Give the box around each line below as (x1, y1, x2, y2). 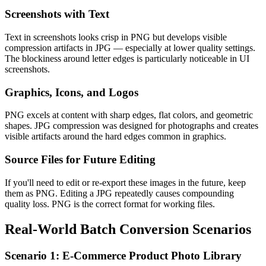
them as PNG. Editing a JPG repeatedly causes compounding (5, 188, 234, 198)
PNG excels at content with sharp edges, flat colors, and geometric (5, 110, 253, 121)
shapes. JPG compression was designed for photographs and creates (5, 121, 258, 131)
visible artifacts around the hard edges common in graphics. (5, 131, 226, 142)
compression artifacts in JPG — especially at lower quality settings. (5, 42, 255, 53)
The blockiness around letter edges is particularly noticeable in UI (5, 53, 249, 64)
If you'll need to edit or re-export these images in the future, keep (5, 177, 246, 188)
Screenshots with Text (5, 8, 109, 21)
